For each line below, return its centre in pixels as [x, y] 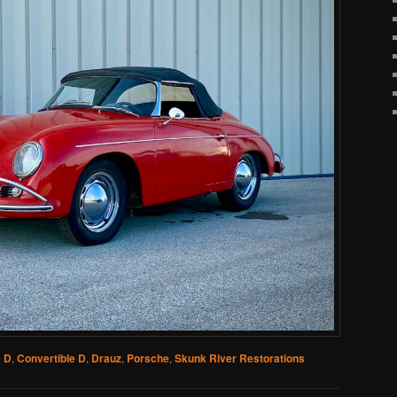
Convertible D [51, 358]
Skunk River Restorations [240, 358]
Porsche [148, 358]
